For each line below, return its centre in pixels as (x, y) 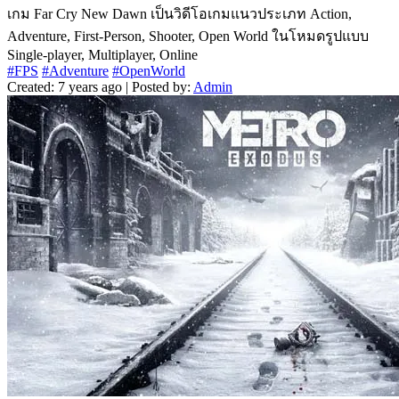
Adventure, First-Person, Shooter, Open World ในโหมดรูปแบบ (188, 37)
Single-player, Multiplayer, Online (102, 55)
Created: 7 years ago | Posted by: (100, 87)
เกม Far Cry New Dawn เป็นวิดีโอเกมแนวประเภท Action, (179, 14)
